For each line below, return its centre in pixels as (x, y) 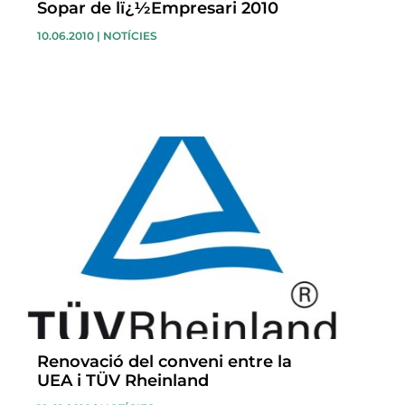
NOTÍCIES (130, 36)
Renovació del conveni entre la (164, 362)
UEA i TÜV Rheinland (122, 381)
